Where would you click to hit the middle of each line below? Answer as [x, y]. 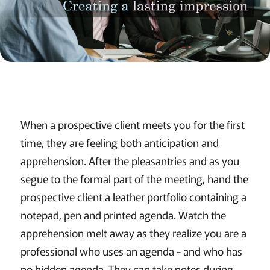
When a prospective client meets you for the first [132, 124]
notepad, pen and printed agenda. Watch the [123, 215]
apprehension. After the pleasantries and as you [130, 161]
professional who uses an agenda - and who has [131, 251]
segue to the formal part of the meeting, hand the [134, 179]
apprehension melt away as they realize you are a [133, 233]
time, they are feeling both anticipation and [119, 143]
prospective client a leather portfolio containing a [133, 197]
